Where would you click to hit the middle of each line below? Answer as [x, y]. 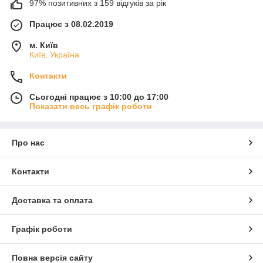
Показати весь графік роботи [91, 107]
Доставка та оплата [52, 200]
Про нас [28, 143]
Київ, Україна [54, 55]
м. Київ [44, 45]
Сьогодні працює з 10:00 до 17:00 [99, 97]
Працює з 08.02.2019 [71, 24]
